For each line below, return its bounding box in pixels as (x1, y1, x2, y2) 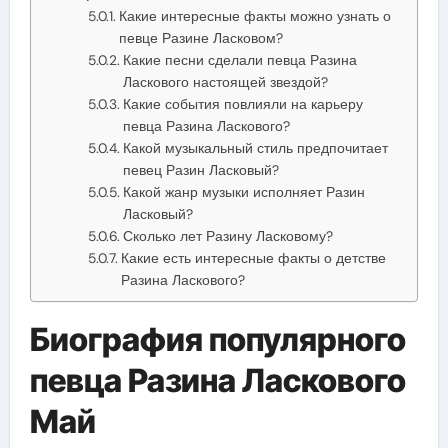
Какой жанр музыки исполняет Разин (122, 182, 365, 201)
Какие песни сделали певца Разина (122, 50, 357, 69)
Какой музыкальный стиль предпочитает (122, 138, 388, 157)
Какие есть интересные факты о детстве (120, 248, 386, 267)
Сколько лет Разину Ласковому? (122, 226, 333, 245)
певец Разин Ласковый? (122, 160, 279, 179)
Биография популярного (29, 319, 406, 359)
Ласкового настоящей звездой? (122, 72, 328, 91)
